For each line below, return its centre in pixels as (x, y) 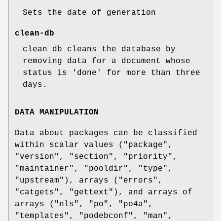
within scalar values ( (69, 145)
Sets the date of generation (89, 13)
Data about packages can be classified (106, 133)
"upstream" (39, 180)
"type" (153, 168)
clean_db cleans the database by (99, 50)
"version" (37, 157)
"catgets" (37, 192)
